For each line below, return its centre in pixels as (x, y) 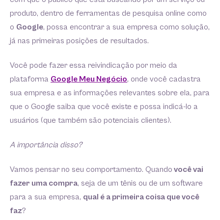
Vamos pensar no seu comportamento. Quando (91, 170)
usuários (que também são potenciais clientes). (92, 121)
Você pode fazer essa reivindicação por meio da (94, 66)
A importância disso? (47, 145)
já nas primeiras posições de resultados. (80, 41)
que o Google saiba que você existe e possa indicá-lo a (104, 107)
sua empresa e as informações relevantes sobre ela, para (110, 93)
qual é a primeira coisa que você (141, 197)
